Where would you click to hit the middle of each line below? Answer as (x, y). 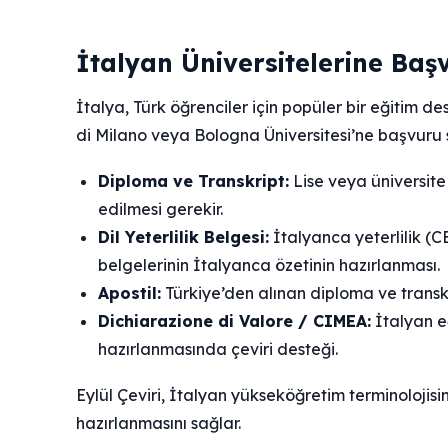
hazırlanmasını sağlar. (158, 423)
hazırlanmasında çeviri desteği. (218, 349)
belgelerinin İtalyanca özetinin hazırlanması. (269, 265)
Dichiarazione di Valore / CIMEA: (234, 321)
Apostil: (129, 293)
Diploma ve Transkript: (193, 181)
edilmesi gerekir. (160, 209)
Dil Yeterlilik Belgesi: (183, 237)
